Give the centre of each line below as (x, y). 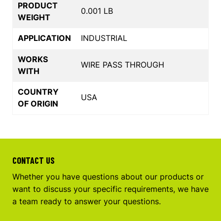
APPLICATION (44, 38)
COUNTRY (38, 92)
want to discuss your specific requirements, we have (110, 189)
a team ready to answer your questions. (87, 201)
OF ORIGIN (38, 103)
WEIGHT (34, 17)
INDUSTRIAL (104, 38)
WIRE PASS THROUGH (123, 64)
